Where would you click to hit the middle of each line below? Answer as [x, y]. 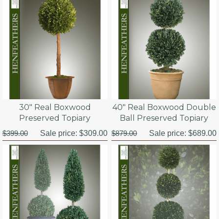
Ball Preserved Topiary [164, 118]
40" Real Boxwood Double [164, 107]
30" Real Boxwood [55, 107]
